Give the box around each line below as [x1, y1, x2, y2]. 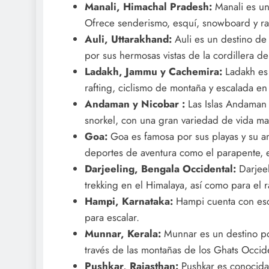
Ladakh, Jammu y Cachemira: [84, 64, 222, 79]
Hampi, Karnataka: [84, 194, 176, 209]
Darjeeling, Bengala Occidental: [84, 162, 239, 177]
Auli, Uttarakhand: [84, 32, 172, 47]
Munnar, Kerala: [84, 226, 161, 241]
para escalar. [84, 210, 139, 225]
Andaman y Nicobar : [84, 97, 185, 112]
